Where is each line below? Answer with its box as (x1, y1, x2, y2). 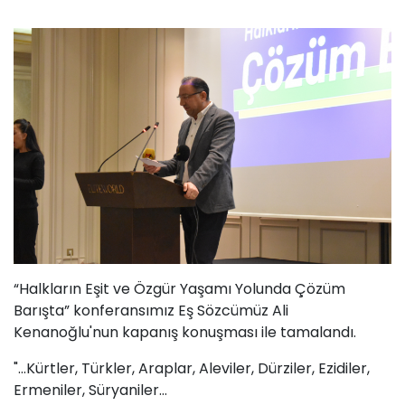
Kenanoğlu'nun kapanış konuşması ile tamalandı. (14, 322, 360, 344)
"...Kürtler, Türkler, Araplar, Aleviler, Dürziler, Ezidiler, (14, 358, 370, 380)
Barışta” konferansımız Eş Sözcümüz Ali (14, 300, 288, 322)
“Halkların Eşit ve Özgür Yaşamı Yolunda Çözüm (14, 278, 345, 300)
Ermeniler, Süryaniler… (14, 380, 167, 401)
